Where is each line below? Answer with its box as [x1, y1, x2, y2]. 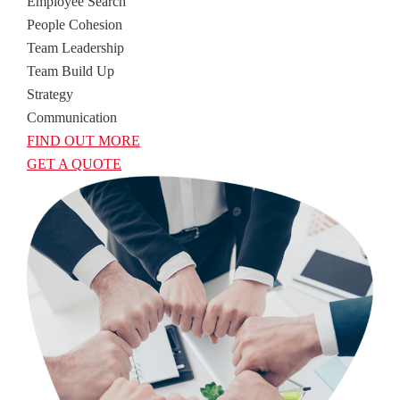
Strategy [27, 86, 73, 102]
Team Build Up [27, 62, 114, 79]
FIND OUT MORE [27, 132, 140, 148]
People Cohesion [27, 16, 122, 32]
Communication [27, 109, 117, 125]
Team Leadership [27, 39, 124, 55]
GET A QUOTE [27, 155, 121, 171]
